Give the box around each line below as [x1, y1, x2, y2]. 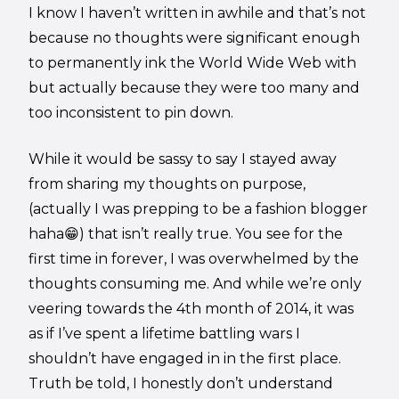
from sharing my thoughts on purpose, [28, 175, 306, 192]
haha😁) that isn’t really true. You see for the [28, 224, 344, 242]
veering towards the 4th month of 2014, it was [28, 299, 354, 317]
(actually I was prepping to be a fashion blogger [28, 199, 369, 217]
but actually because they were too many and [28, 78, 361, 96]
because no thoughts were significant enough [28, 28, 361, 46]
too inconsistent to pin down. [28, 103, 238, 121]
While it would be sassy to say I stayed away [28, 150, 338, 167]
